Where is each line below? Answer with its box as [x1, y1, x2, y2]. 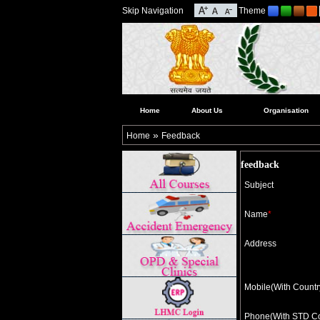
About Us [191, 106, 224, 114]
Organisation [263, 106, 309, 114]
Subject [244, 181, 274, 190]
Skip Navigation [121, 6, 184, 16]
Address [244, 239, 276, 249]
